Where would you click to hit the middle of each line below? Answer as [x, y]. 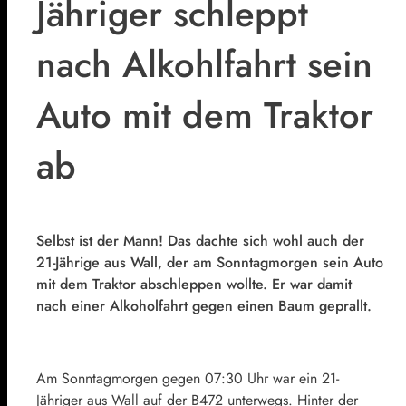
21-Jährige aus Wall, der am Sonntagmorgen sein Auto [210, 263]
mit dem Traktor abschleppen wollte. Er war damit [194, 285]
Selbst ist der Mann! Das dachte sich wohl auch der [200, 241]
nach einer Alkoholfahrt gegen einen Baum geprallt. [204, 306]
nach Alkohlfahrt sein [204, 65]
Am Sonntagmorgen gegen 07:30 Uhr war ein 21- [188, 379]
